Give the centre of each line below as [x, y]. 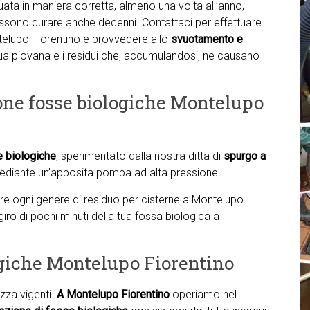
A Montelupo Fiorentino [115, 294]
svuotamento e [207, 39]
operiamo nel [204, 294]
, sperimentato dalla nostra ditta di [140, 156]
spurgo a [245, 156]
